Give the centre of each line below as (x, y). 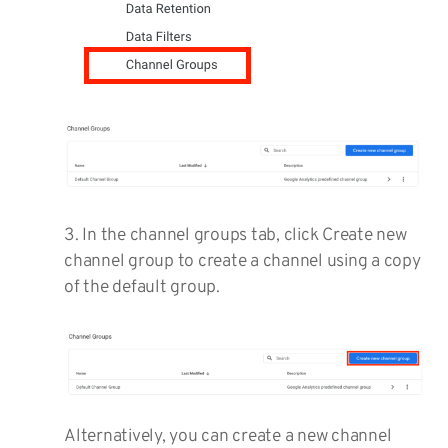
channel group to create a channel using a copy (242, 261)
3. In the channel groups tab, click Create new (235, 235)
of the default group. (142, 287)
